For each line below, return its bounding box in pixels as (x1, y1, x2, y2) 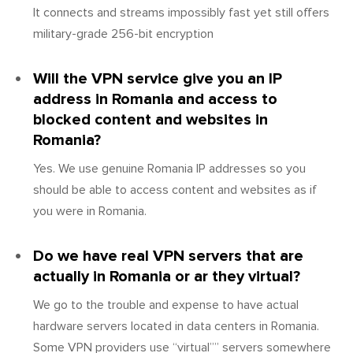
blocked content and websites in (33, 110, 268, 129)
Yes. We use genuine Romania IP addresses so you (33, 160, 306, 176)
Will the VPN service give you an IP (33, 69, 282, 88)
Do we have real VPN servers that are (33, 246, 303, 266)
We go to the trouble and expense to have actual (33, 296, 299, 313)
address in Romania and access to (33, 89, 277, 109)
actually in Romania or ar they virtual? (33, 266, 300, 286)
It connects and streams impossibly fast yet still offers (33, 4, 329, 20)
